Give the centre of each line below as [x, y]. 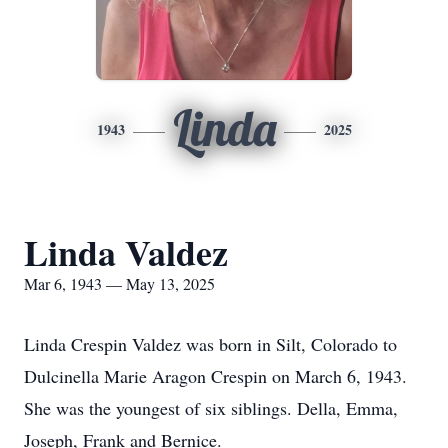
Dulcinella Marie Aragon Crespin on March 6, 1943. [215, 376]
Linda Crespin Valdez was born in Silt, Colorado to [210, 344]
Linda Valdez [126, 252]
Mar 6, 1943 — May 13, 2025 [119, 283]
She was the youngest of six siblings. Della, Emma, [211, 408]
